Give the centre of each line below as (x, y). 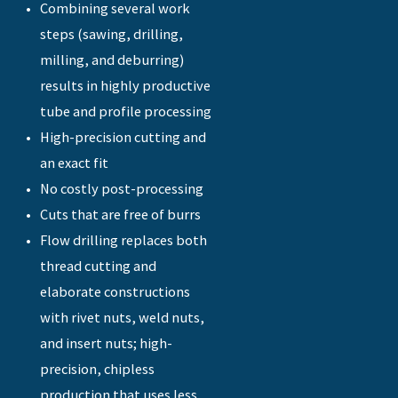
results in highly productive (126, 86)
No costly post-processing (122, 189)
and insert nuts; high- (107, 343)
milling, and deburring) (112, 60)
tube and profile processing (126, 111)
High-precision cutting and (123, 137)
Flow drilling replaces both (124, 240)
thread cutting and (99, 266)
